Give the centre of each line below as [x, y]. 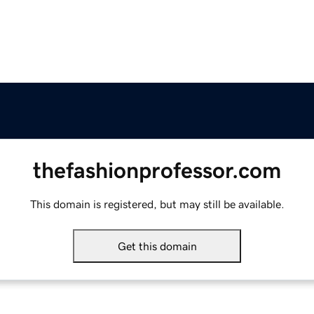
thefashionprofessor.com [157, 171]
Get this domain [157, 246]
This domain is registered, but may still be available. [157, 204]
